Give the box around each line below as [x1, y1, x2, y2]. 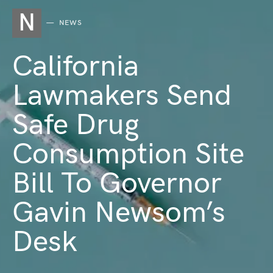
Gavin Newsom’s [12, 196, 225, 230]
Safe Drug [12, 108, 139, 143]
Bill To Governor [12, 166, 222, 201]
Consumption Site [12, 137, 244, 172]
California [12, 49, 139, 84]
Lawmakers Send [12, 79, 232, 113]
